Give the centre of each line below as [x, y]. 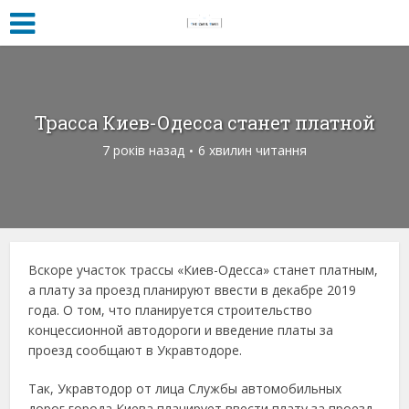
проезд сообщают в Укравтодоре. [136, 350]
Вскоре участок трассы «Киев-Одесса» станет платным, [204, 270]
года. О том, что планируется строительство [171, 310]
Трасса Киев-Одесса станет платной [204, 122]
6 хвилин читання [252, 150]
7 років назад [143, 150]
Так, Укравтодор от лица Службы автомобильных [185, 388]
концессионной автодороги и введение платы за [181, 330]
